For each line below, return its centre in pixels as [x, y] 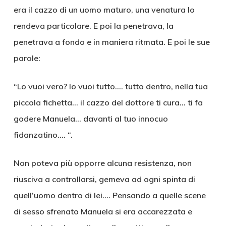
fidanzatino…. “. [43, 135]
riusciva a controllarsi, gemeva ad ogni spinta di [104, 179]
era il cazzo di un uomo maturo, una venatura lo [104, 10]
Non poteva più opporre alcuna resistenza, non [102, 163]
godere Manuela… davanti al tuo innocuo [91, 119]
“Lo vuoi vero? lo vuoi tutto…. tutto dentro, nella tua [110, 86]
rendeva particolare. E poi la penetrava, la [93, 26]
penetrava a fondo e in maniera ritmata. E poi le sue [111, 42]
